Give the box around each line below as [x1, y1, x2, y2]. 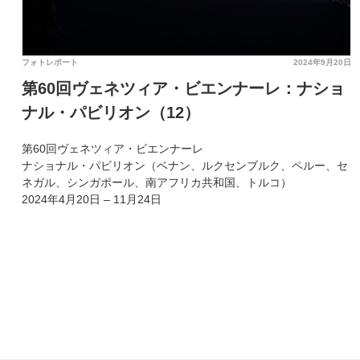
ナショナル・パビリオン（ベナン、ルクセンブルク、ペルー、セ [22, 159, 348, 172]
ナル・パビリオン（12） [22, 104, 200, 121]
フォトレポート [22, 58, 78, 67]
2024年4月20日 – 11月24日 [22, 193, 162, 206]
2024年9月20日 [293, 58, 351, 67]
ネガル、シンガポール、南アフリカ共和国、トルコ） [22, 176, 292, 189]
